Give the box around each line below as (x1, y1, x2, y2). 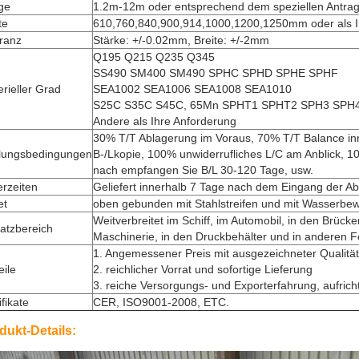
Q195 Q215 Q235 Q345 (93, 50, 215, 63)
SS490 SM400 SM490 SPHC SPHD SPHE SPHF (93, 67, 338, 79)
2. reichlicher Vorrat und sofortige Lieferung (93, 263, 313, 276)
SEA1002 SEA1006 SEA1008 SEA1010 (93, 83, 292, 95)
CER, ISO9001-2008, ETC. (93, 296, 229, 309)
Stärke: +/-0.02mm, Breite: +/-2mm (93, 34, 269, 46)
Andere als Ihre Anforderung (93, 115, 236, 127)
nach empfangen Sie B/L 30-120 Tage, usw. (93, 163, 313, 176)
